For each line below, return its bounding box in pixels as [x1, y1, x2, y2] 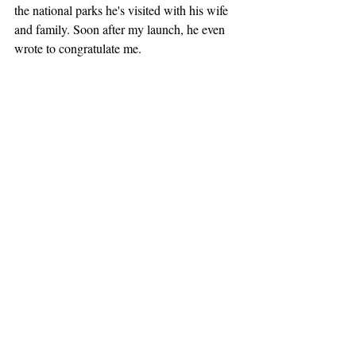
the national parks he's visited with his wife [14, 2, 231, 19]
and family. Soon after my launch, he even [14, 21, 228, 38]
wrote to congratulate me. [14, 40, 141, 57]
